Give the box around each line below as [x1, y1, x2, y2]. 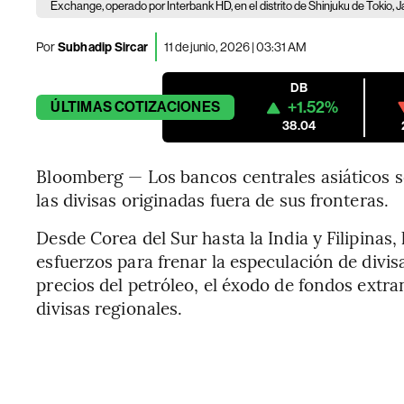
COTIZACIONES [115, 98, 221, 115]
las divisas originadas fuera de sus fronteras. [36, 188, 389, 211]
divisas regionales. [36, 296, 183, 319]
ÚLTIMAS [50, 98, 112, 115]
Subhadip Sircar [55, 39, 149, 55]
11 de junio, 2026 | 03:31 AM [164, 39, 308, 54]
